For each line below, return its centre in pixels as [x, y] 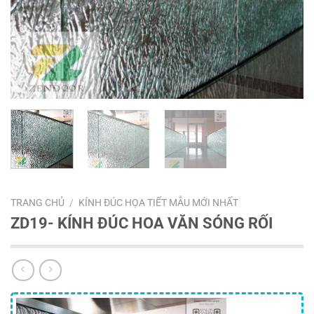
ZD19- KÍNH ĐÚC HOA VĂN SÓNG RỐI [142, 223]
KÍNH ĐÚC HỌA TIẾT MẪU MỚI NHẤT [159, 202]
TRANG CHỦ [37, 202]
